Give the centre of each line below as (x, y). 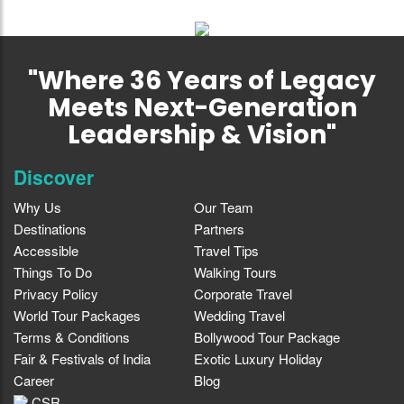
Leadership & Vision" (202, 134)
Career (34, 380)
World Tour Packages (77, 315)
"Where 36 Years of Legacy (202, 80)
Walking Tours (235, 271)
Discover (54, 176)
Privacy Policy (56, 293)
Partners (219, 228)
